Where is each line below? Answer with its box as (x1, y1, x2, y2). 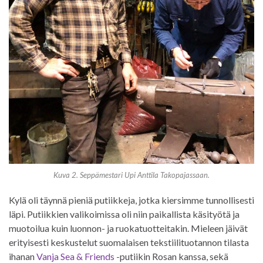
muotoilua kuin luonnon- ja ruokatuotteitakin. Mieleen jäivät (9, 222, 248, 234)
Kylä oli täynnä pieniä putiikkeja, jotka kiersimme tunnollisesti (9, 194, 254, 205)
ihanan (9, 250, 36, 262)
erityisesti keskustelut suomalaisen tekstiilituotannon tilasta (9, 236, 249, 248)
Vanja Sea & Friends (36, 250, 114, 262)
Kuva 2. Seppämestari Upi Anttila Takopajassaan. (53, 170, 210, 180)
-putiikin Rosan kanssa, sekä (114, 250, 228, 262)
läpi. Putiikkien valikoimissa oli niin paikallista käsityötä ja (9, 208, 240, 220)
